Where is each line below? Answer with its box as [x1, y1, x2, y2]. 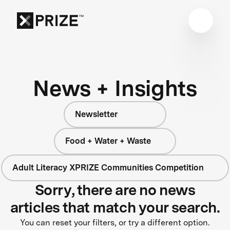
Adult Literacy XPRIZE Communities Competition [12, 162, 204, 172]
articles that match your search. [10, 198, 220, 216]
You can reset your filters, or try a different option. [20, 217, 210, 227]
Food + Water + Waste [65, 136, 151, 146]
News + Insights [33, 74, 197, 101]
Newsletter [75, 109, 118, 119]
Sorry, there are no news [34, 181, 196, 199]
